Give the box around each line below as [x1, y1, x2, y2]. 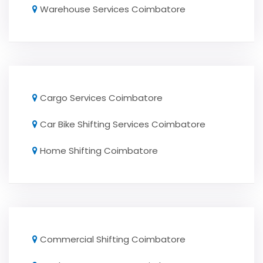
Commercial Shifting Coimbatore [40, 233, 186, 246]
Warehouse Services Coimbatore [40, 3, 186, 16]
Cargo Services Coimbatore [40, 92, 163, 104]
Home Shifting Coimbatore [40, 144, 158, 157]
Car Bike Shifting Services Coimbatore [40, 118, 205, 131]
